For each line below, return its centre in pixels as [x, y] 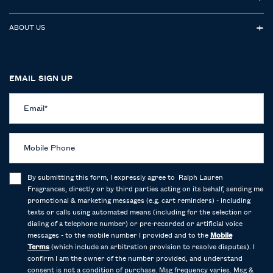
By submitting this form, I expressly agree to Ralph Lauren [125, 178]
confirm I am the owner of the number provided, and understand [135, 259]
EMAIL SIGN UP [41, 78]
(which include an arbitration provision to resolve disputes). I [152, 247]
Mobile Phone [49, 148]
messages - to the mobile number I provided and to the [119, 236]
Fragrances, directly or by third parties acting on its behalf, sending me [145, 189]
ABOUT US [27, 28]
